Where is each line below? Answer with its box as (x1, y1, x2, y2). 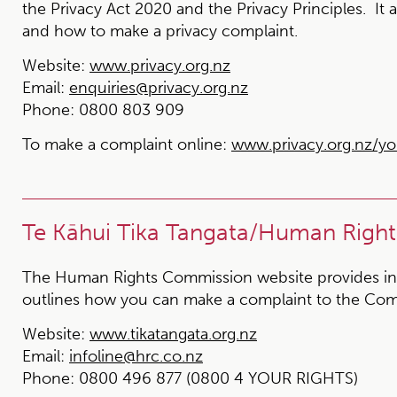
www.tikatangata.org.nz (90, 324, 257, 344)
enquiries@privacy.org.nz (69, 78, 248, 97)
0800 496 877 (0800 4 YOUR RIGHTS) (74, 369, 358, 388)
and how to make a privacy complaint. (22, 21, 298, 41)
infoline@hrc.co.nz (69, 346, 203, 366)
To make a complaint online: (22, 135, 227, 154)
